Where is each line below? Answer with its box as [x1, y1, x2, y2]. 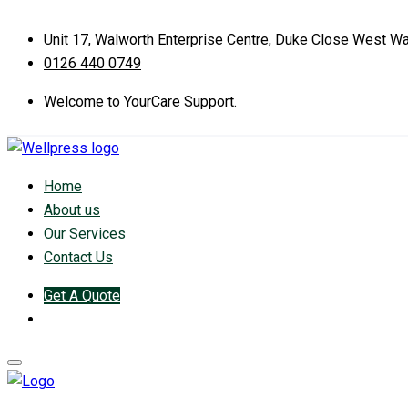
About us [44, 201, 100, 219]
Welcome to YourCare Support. [44, 93, 237, 110]
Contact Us [44, 249, 113, 266]
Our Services [44, 225, 126, 242]
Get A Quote [44, 287, 120, 304]
